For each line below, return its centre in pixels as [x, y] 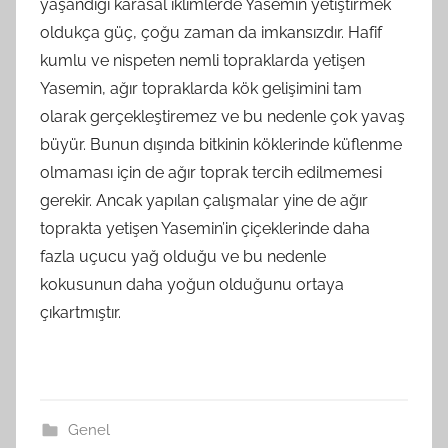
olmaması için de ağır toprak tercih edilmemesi [211, 173]
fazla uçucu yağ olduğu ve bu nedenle [183, 257]
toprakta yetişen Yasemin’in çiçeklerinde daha [205, 229]
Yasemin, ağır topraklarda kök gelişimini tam [201, 89]
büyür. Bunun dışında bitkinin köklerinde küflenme [221, 145]
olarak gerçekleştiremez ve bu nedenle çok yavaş [222, 117]
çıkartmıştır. [80, 313]
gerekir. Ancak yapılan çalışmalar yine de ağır [204, 201]
